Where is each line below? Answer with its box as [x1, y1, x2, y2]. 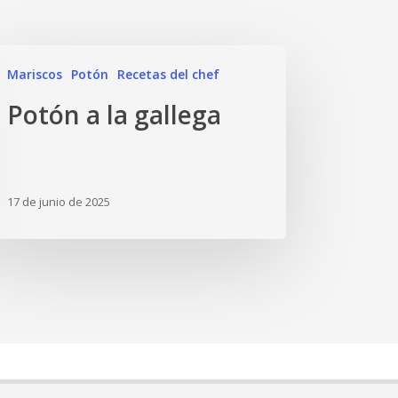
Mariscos [7, 66, 63, 83]
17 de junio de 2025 [7, 194, 111, 211]
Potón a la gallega [7, 98, 222, 131]
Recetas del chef [117, 66, 220, 83]
